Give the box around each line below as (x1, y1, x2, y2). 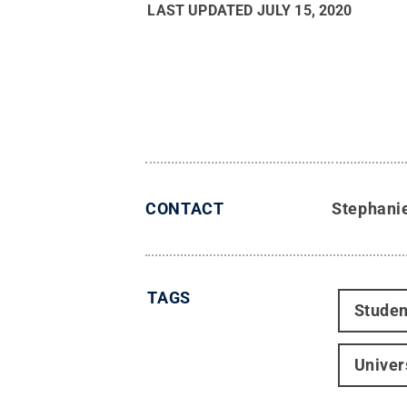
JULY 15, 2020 (256, 2, 352, 20)
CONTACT (145, 199, 224, 219)
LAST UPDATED (147, 2, 257, 20)
